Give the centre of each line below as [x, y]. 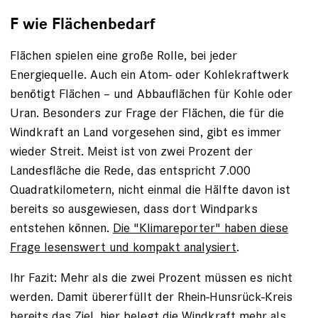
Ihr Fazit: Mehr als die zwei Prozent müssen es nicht [151, 278]
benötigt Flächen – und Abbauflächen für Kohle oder [151, 94]
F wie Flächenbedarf [83, 24]
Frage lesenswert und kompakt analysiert [123, 247]
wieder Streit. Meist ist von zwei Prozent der [131, 151]
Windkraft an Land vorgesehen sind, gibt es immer [146, 132]
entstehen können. [61, 228]
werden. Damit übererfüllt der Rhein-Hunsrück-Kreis [151, 297]
